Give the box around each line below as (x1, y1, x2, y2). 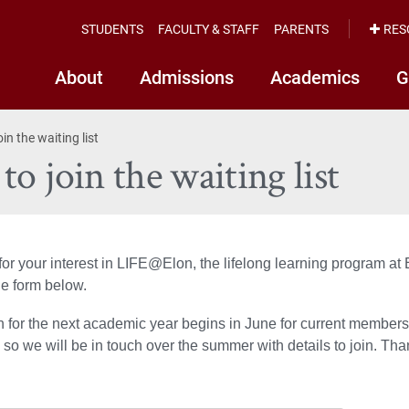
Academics (270, 65, 360, 89)
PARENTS (274, 19, 329, 37)
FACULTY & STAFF (158, 19, 259, 37)
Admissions (140, 65, 234, 89)
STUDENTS (81, 19, 143, 37)
